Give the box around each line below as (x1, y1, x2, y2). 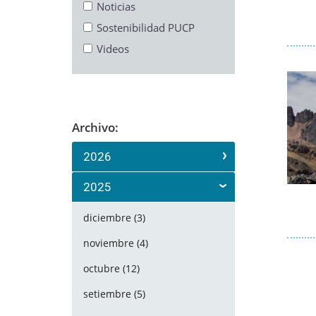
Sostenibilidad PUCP (97, 20, 195, 35)
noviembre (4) (83, 236, 148, 250)
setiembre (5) (83, 287, 145, 300)
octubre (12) (83, 262, 140, 275)
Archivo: (72, 119, 119, 135)
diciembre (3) (83, 211, 145, 224)
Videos (97, 42, 129, 56)
